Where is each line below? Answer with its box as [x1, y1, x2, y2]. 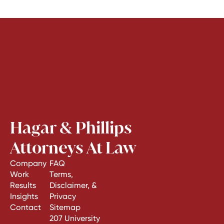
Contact [10, 202, 41, 212]
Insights [10, 191, 38, 201]
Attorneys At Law [10, 137, 136, 158]
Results [10, 180, 36, 190]
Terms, [49, 169, 73, 179]
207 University [49, 213, 100, 223]
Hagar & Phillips [10, 117, 132, 138]
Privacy [49, 191, 76, 201]
